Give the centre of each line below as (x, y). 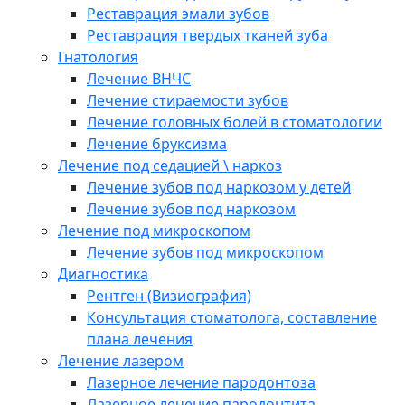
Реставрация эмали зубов (178, 14)
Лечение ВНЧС (139, 79)
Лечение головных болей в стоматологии (235, 122)
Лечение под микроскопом (154, 231)
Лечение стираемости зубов (188, 101)
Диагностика (103, 274)
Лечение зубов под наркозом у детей (219, 188)
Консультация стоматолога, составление (232, 318)
